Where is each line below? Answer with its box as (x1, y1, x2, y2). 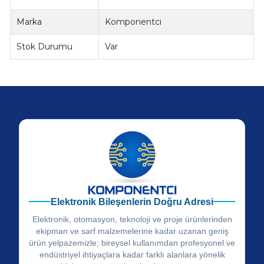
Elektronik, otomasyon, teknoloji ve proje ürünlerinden (32, 214, 232, 224)
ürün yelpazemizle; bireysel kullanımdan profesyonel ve (29, 237, 235, 247)
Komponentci (105, 16, 162, 28)
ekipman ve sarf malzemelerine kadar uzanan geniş (35, 226, 229, 236)
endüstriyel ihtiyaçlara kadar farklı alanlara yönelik (39, 249, 225, 259)
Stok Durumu (16, 41, 73, 52)
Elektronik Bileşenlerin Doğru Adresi (51, 196, 213, 207)
